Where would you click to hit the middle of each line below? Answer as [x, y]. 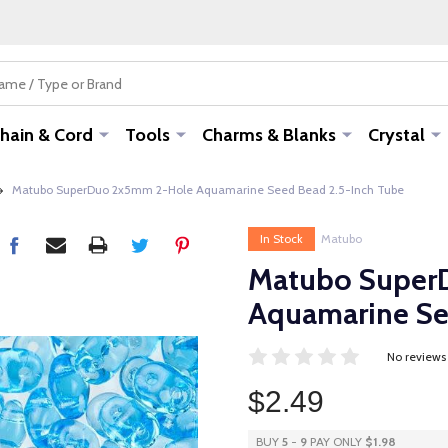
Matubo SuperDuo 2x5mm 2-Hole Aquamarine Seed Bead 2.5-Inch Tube [208, 189]
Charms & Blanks [268, 135]
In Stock [281, 238]
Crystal [396, 135]
